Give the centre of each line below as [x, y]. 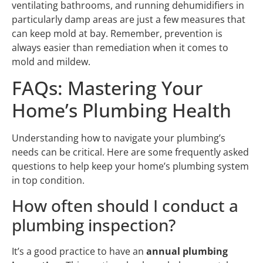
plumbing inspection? [94, 225]
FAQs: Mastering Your [107, 88]
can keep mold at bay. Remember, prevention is [117, 33]
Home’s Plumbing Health [122, 110]
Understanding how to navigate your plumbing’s [119, 138]
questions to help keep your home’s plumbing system [130, 166]
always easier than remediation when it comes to [120, 47]
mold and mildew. [51, 61]
